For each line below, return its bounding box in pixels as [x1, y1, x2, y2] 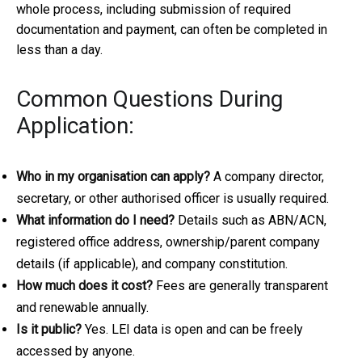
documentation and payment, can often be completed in [16, 22, 327, 38]
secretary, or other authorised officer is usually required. [16, 191, 329, 207]
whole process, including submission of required [16, 2, 291, 18]
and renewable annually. [16, 300, 149, 316]
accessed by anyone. [16, 343, 135, 360]
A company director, [210, 169, 324, 185]
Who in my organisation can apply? [16, 169, 210, 185]
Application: [16, 112, 134, 140]
